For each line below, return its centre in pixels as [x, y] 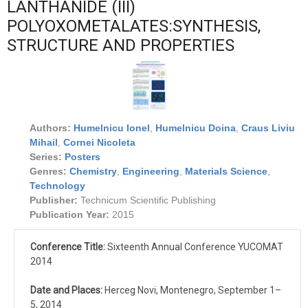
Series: [46, 156]
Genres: [48, 171]
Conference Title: [69, 246]
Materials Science [226, 171]
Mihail [44, 142]
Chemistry [93, 171]
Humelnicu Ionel [112, 128]
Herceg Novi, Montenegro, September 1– [193, 290]
